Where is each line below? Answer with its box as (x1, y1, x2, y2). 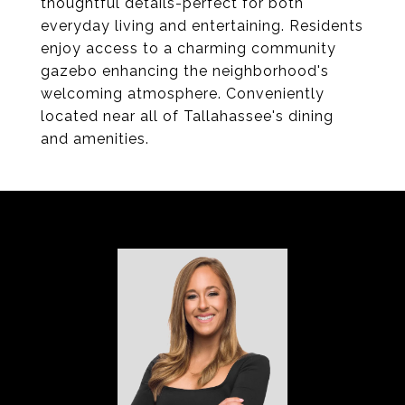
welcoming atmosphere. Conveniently (41, 85, 325, 102)
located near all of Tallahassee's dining (41, 108, 334, 125)
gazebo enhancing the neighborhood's (41, 62, 329, 80)
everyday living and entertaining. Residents (41, 17, 363, 34)
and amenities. (41, 130, 149, 147)
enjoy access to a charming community (41, 40, 336, 57)
